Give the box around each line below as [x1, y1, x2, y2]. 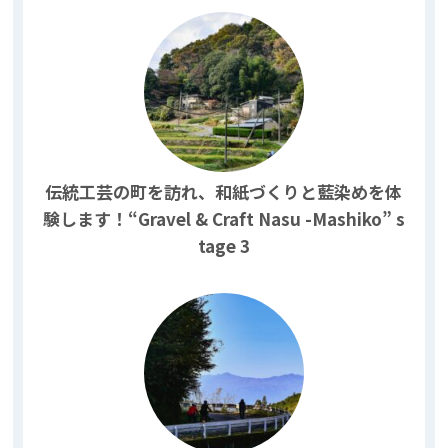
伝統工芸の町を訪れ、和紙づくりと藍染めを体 [45, 178, 403, 204]
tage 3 [197, 232, 250, 258]
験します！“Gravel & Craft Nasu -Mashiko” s [42, 205, 405, 231]
